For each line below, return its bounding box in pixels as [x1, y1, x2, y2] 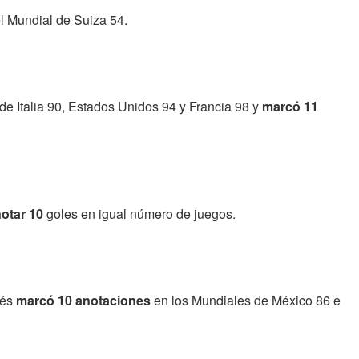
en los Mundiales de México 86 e [151, 290, 341, 309]
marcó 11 [262, 96, 318, 115]
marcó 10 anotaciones [16, 290, 151, 309]
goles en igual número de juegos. [43, 204, 236, 223]
